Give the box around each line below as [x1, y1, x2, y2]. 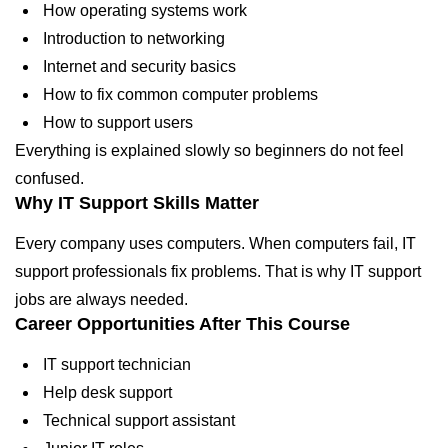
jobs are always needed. [15, 290, 188, 308]
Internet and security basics [39, 57, 236, 75]
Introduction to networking [39, 29, 225, 47]
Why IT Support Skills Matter [15, 192, 259, 213]
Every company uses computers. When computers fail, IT [15, 234, 416, 252]
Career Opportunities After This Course [15, 313, 350, 334]
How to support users [39, 113, 193, 131]
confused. [15, 169, 84, 187]
